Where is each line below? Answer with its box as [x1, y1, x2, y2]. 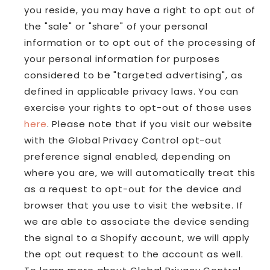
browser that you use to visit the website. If [24, 198, 243, 212]
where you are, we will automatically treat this [24, 166, 256, 179]
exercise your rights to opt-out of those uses [24, 101, 252, 114]
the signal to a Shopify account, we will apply [24, 231, 250, 244]
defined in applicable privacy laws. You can [24, 84, 239, 98]
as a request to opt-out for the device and [24, 182, 242, 195]
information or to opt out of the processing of [24, 36, 257, 49]
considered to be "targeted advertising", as [24, 68, 243, 81]
